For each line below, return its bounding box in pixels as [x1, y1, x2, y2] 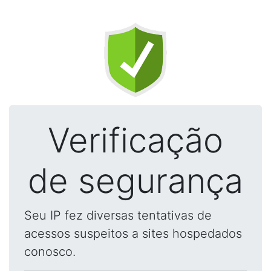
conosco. [24, 244, 76, 259]
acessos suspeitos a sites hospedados [24, 226, 242, 241]
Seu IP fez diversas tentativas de [24, 208, 212, 223]
